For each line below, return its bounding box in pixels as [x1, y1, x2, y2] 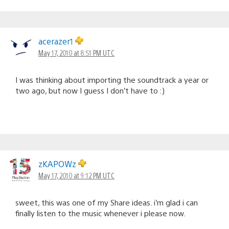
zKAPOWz [38, 158, 78, 169]
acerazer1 [38, 35, 75, 47]
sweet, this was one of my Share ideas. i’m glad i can [15, 197, 198, 207]
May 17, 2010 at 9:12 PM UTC [38, 170, 114, 180]
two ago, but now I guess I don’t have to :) [15, 85, 165, 95]
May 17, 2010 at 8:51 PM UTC [38, 48, 114, 57]
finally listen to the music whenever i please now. [15, 208, 186, 218]
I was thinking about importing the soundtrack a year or [15, 74, 209, 84]
